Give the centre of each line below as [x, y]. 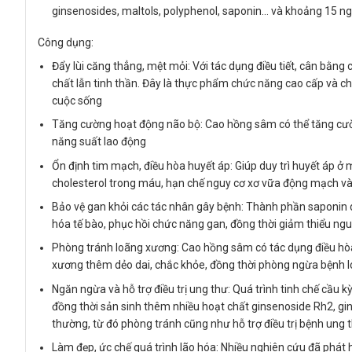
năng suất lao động [99, 142]
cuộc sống [77, 100]
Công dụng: [66, 42]
